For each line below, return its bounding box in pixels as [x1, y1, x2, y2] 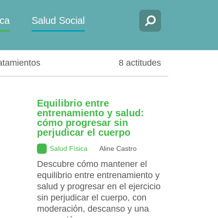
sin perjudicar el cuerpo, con [37, 192, 146, 202]
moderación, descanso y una [37, 203, 149, 214]
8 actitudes [119, 57, 161, 68]
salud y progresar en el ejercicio [37, 181, 161, 191]
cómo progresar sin [37, 117, 128, 128]
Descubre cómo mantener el [37, 159, 147, 169]
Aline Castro [99, 144, 137, 152]
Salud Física [48, 144, 90, 152]
